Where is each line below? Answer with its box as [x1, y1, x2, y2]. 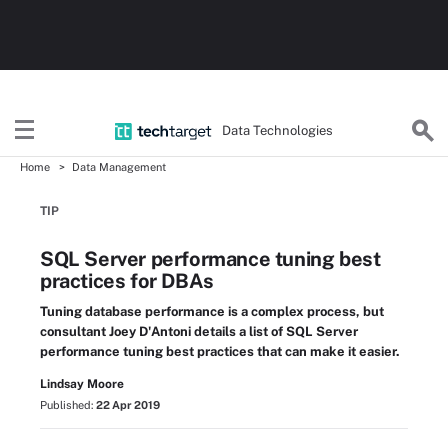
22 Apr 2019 [96, 399, 160, 411]
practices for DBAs [40, 269, 214, 293]
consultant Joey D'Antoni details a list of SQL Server [40, 324, 358, 339]
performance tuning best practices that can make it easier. [40, 344, 400, 359]
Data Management [72, 161, 166, 173]
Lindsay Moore [40, 377, 124, 391]
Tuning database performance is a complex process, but [40, 304, 384, 319]
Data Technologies [222, 122, 334, 138]
